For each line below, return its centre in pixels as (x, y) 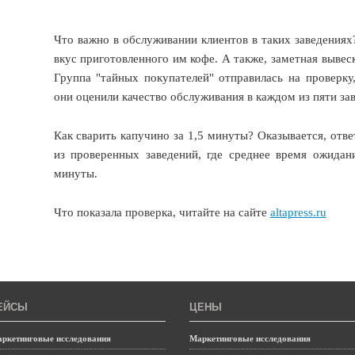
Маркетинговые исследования (250, 338)
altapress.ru (298, 212)
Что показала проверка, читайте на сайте (162, 212)
